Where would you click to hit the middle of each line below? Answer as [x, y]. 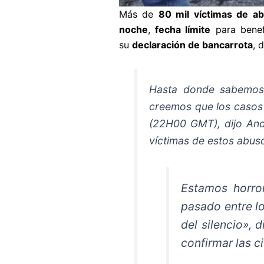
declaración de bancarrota [192, 45]
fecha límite [183, 29]
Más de [139, 14]
